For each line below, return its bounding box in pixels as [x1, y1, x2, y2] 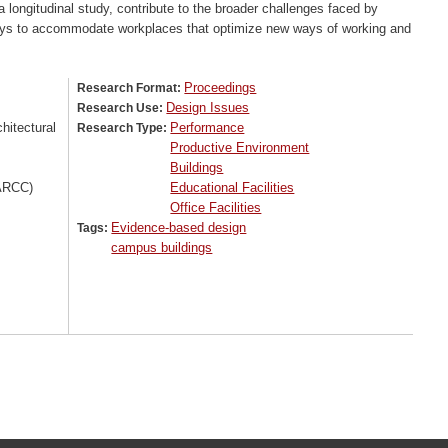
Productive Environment [170, 140, 310, 156]
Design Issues [166, 100, 250, 116]
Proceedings [184, 80, 257, 96]
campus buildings [111, 240, 213, 256]
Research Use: [77, 101, 167, 116]
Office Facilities [170, 200, 262, 216]
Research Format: [77, 81, 185, 96]
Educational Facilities [170, 180, 295, 196]
